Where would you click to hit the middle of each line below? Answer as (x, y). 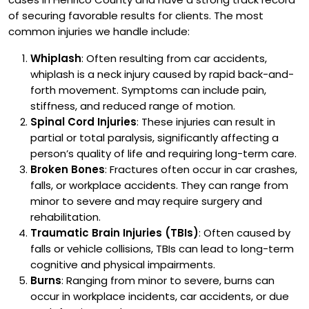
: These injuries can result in (206, 122)
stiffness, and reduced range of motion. (133, 106)
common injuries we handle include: (99, 31)
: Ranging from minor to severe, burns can (168, 280)
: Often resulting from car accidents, (174, 58)
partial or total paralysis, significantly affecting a (154, 138)
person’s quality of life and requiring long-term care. (163, 153)
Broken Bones (68, 169)
